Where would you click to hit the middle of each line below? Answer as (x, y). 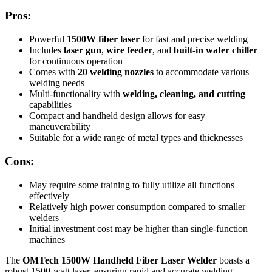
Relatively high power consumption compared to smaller (137, 206)
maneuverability (60, 127)
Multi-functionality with (76, 94)
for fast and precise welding (194, 39)
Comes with (53, 72)
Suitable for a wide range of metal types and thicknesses (136, 138)
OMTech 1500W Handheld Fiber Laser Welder (120, 260)
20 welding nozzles (116, 72)
